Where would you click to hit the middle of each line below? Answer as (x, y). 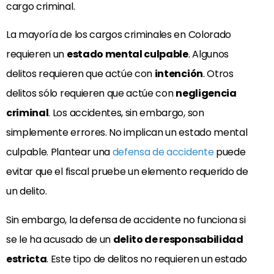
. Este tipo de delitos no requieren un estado (147, 259)
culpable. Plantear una (59, 152)
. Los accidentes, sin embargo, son (126, 113)
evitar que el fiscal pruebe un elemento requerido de (127, 172)
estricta (27, 259)
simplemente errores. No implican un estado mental (127, 133)
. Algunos (208, 54)
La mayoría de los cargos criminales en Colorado (119, 35)
